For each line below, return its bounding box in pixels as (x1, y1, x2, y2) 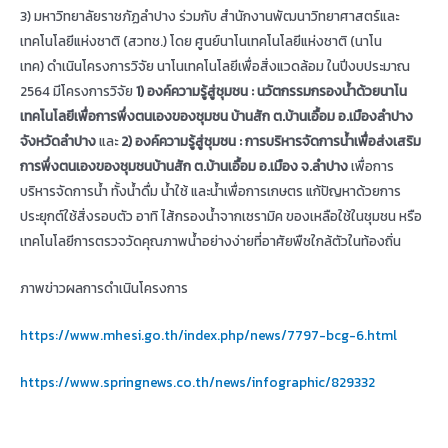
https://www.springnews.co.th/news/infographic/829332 (20, 371, 375, 392)
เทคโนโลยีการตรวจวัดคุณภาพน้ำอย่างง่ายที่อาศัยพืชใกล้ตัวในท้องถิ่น (20, 231, 401, 252)
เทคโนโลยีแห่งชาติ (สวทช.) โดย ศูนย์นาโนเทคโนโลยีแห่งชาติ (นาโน (20, 31, 382, 52)
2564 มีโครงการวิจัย (20, 81, 136, 102)
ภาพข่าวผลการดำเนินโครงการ (20, 278, 188, 299)
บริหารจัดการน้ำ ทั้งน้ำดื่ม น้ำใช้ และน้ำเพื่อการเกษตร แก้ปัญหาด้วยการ (20, 181, 401, 202)
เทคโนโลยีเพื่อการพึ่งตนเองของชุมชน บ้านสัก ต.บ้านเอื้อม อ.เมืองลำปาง (20, 106, 413, 127)
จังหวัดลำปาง (20, 131, 96, 152)
